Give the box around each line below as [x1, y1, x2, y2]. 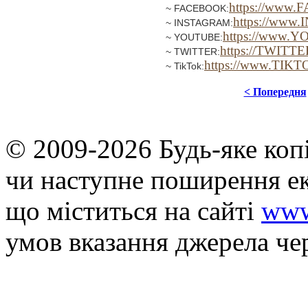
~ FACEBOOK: [166, 3, 229, 14]
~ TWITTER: [166, 46, 220, 58]
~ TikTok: [166, 60, 204, 72]
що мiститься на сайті [5, 196, 261, 226]
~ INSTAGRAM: [166, 17, 233, 29]
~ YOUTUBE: [166, 32, 223, 43]
